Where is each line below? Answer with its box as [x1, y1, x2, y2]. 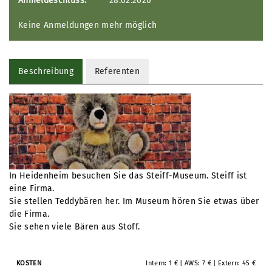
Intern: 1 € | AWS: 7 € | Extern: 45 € [146, 259, 256, 267]
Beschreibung [18, 66, 74, 76]
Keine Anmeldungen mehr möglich [18, 20, 157, 30]
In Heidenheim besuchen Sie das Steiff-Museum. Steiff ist [9, 171, 247, 181]
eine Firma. [9, 183, 55, 194]
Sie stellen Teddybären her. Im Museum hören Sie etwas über [9, 196, 259, 206]
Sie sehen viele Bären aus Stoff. [9, 222, 140, 232]
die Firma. [9, 209, 50, 219]
